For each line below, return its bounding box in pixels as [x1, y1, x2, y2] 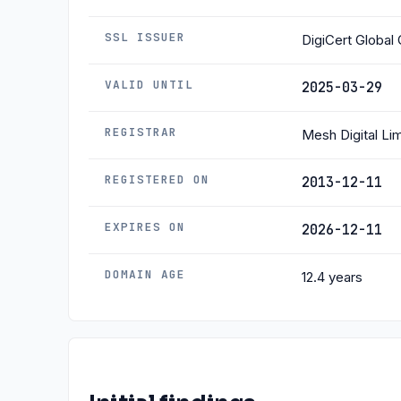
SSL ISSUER [105, 30, 186, 45]
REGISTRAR [105, 124, 178, 140]
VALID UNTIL [105, 77, 194, 92]
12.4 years [302, 269, 363, 286]
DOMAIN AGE [105, 267, 186, 282]
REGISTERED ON [105, 172, 210, 187]
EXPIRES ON [105, 219, 186, 235]
